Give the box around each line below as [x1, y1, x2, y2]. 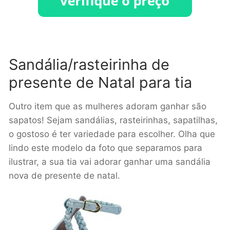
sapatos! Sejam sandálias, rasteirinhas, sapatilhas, [9, 114, 218, 125]
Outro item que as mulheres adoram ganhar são [9, 101, 206, 111]
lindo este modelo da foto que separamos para [9, 142, 202, 153]
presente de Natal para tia [9, 73, 192, 91]
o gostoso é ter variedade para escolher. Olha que [9, 128, 215, 139]
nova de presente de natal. [9, 170, 120, 181]
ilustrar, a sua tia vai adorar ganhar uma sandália [9, 156, 210, 167]
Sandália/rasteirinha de [9, 55, 169, 73]
